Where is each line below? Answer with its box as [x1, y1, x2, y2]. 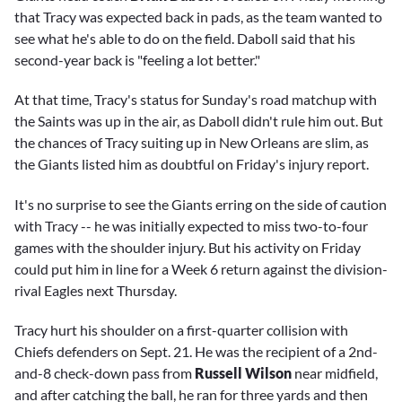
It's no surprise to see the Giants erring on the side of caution [14, 195, 387, 213]
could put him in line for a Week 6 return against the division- [14, 259, 388, 277]
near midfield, [292, 363, 378, 381]
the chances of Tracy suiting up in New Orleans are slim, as [14, 134, 369, 152]
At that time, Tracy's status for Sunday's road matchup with [14, 91, 377, 109]
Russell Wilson [195, 363, 292, 381]
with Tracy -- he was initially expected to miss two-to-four [14, 216, 368, 234]
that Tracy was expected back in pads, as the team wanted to [14, 8, 382, 26]
